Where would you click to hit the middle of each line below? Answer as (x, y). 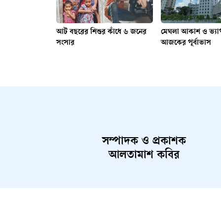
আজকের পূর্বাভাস (186, 43)
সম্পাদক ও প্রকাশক (144, 142)
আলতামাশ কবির (144, 156)
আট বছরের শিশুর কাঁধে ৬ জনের (101, 32)
